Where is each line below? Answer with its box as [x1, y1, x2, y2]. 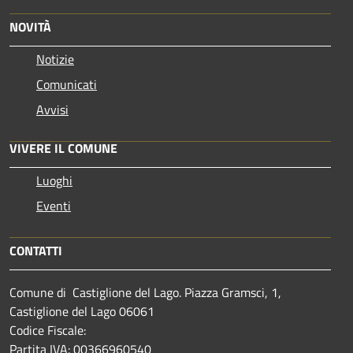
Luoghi [36, 171, 72, 190]
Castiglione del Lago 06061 [9, 302, 154, 321]
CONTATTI [9, 241, 62, 260]
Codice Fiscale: [9, 321, 89, 340]
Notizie [36, 50, 74, 69]
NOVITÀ [9, 17, 51, 36]
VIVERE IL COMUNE [9, 139, 117, 158]
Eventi [36, 196, 71, 215]
